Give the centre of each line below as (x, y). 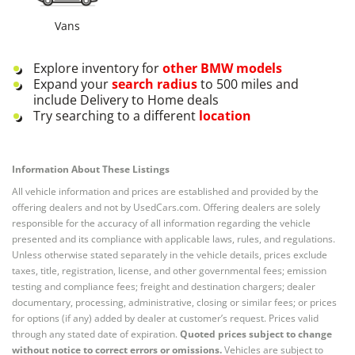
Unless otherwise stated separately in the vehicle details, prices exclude (170, 255)
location (225, 116)
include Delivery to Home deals (126, 100)
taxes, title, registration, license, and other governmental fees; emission (169, 271)
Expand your (73, 84)
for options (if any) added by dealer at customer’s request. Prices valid (165, 319)
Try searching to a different (115, 116)
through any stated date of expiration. (95, 334)
